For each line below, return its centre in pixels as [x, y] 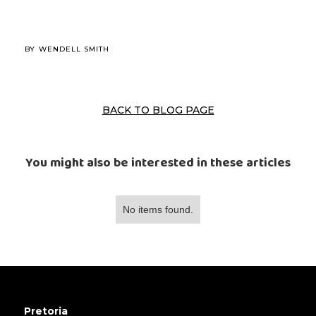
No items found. [158, 210]
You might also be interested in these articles [158, 163]
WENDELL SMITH [74, 49]
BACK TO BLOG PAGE [158, 110]
